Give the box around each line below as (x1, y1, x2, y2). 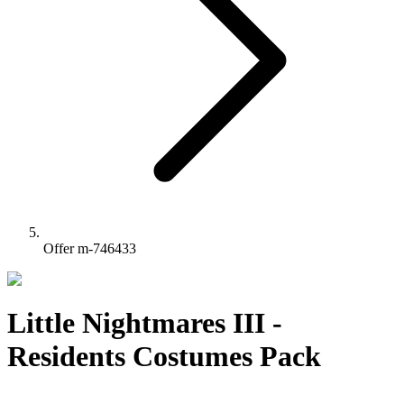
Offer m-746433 (43, 241, 136, 256)
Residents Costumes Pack (7, 340, 321, 373)
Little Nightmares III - (7, 307, 282, 340)
